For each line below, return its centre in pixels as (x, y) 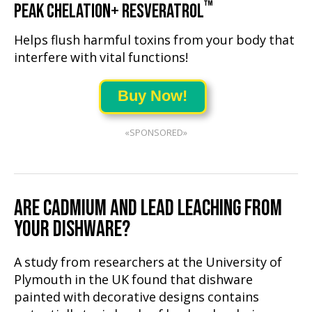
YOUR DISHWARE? (72, 229)
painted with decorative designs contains (136, 298)
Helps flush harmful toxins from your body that (154, 41)
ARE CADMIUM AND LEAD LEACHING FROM (148, 209)
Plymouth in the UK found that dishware (133, 280)
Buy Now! (153, 96)
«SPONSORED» (156, 133)
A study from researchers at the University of (148, 263)
